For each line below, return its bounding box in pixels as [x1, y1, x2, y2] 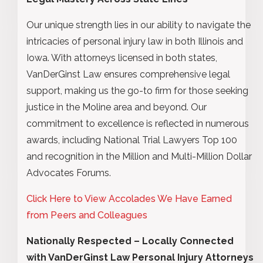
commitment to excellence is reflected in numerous [26, 117, 249, 129]
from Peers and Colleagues [26, 209, 147, 221]
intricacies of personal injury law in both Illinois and [26, 35, 243, 47]
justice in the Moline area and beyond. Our [26, 101, 207, 113]
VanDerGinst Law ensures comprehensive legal [26, 68, 230, 80]
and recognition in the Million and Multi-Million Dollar [26, 150, 252, 162]
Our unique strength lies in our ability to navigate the [26, 19, 251, 31]
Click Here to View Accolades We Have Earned [26, 193, 232, 204]
